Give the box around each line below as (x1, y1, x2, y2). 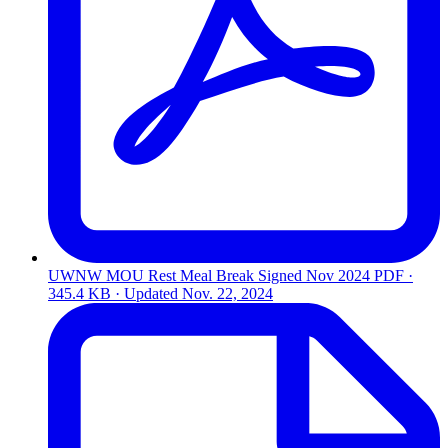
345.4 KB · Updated (48, 284, 182, 302)
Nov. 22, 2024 (182, 284, 273, 302)
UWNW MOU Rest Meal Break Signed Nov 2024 (48, 266, 370, 284)
